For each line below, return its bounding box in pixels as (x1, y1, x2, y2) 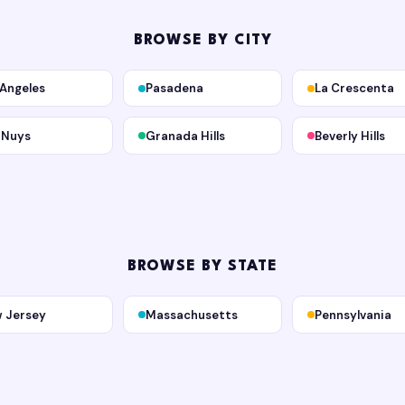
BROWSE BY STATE (127, 259, 278, 275)
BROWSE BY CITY (133, 33, 272, 48)
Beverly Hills (314, 127, 385, 144)
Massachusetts (146, 306, 239, 323)
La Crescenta (314, 80, 394, 97)
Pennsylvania (314, 306, 391, 323)
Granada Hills (146, 127, 226, 144)
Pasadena (146, 80, 204, 97)
